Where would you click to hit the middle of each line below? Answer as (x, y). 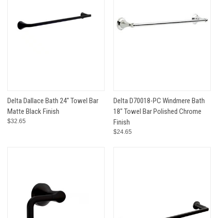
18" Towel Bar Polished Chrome (157, 111)
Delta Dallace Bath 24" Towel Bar (53, 101)
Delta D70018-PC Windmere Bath (159, 101)
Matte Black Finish (33, 111)
